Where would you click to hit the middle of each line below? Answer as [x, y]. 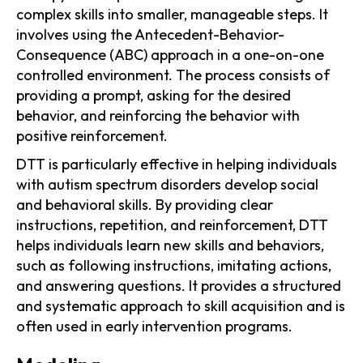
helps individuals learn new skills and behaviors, [170, 245]
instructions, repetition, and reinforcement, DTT [172, 224]
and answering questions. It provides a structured [179, 285]
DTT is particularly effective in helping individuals [177, 164]
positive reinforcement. [92, 135]
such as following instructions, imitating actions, [174, 265]
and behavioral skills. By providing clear [145, 204]
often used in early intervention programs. [154, 326]
